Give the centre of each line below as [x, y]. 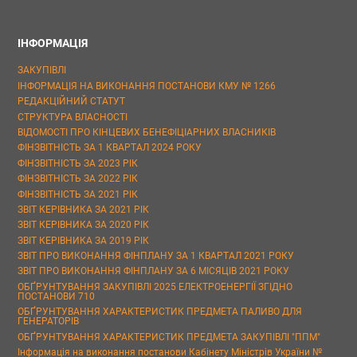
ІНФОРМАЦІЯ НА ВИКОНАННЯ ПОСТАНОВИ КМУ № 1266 [147, 86]
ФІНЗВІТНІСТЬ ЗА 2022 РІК [78, 179]
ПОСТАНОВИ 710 [56, 296]
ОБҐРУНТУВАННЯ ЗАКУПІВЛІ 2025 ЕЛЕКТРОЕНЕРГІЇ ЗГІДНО [155, 286]
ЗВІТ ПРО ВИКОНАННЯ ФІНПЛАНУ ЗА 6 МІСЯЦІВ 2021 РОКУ [153, 271]
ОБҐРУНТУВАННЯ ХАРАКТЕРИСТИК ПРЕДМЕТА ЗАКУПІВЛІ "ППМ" [169, 337]
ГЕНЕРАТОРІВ [48, 322]
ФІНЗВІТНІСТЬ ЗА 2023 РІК [78, 163]
